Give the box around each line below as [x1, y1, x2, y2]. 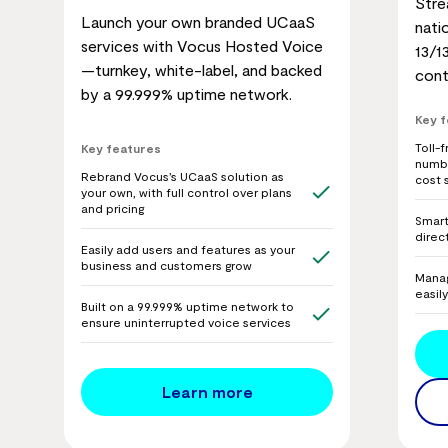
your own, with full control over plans [81, 184, 292, 199]
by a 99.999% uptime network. [81, 84, 292, 104]
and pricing [81, 200, 144, 215]
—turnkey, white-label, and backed [81, 60, 322, 80]
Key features [81, 140, 161, 155]
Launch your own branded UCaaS [81, 12, 315, 32]
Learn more [161, 382, 253, 402]
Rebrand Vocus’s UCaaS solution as [81, 168, 284, 183]
